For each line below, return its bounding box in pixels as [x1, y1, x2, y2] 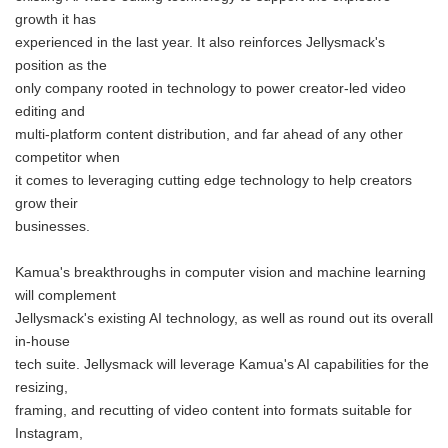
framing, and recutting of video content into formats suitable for [15, 403, 412, 418]
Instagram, [15, 426, 83, 441]
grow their [15, 196, 78, 211]
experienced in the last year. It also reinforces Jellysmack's [15, 35, 385, 50]
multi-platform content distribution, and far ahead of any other [15, 127, 403, 142]
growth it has [15, 12, 96, 27]
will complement [15, 288, 116, 303]
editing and [15, 104, 85, 119]
